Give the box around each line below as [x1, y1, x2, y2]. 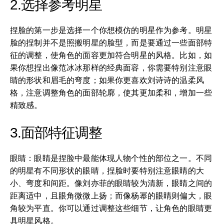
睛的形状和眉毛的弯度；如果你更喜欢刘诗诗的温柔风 [10, 76, 204, 84]
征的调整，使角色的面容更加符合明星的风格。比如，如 [10, 51, 212, 59]
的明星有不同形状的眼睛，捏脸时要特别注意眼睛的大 [10, 166, 204, 175]
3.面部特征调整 [10, 125, 102, 140]
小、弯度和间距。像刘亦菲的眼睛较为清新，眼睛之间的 [10, 179, 212, 187]
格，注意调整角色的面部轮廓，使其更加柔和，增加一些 [10, 88, 212, 97]
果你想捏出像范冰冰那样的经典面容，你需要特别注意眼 [10, 63, 212, 72]
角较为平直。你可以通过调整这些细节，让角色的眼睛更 [10, 204, 212, 212]
